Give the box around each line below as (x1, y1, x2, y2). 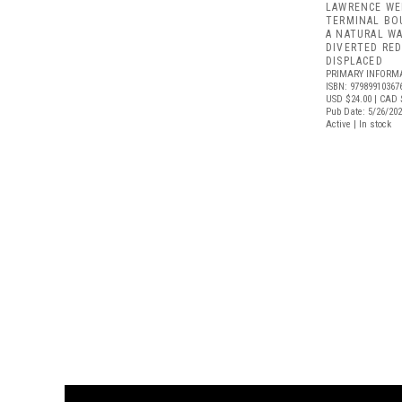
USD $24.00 (326, 93, 371, 105)
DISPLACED (326, 55, 383, 67)
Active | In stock (326, 118, 391, 130)
